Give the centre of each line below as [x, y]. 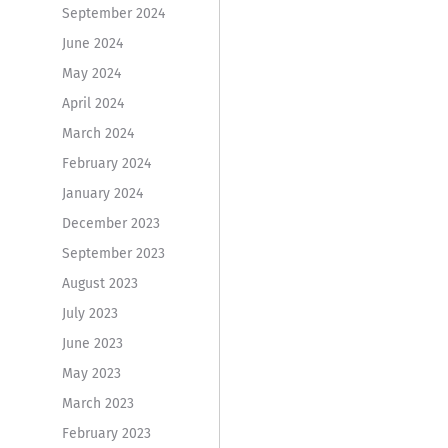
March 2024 [97, 133]
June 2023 [92, 343]
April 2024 [92, 103]
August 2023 [99, 283]
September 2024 [113, 13]
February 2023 [106, 433]
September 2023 [113, 253]
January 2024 [102, 193]
